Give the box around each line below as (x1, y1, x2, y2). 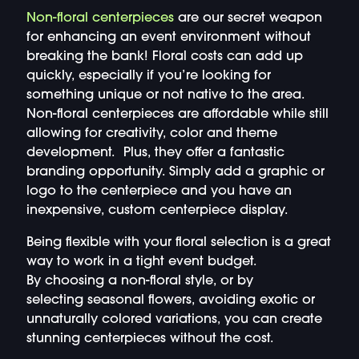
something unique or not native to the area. (26, 88, 305, 102)
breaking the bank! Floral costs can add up (26, 50, 303, 63)
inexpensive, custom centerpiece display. (26, 204, 288, 217)
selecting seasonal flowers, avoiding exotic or (26, 294, 315, 308)
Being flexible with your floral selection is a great (26, 236, 331, 250)
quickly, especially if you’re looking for (26, 69, 271, 83)
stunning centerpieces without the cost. (26, 333, 274, 346)
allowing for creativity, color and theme (26, 127, 277, 140)
